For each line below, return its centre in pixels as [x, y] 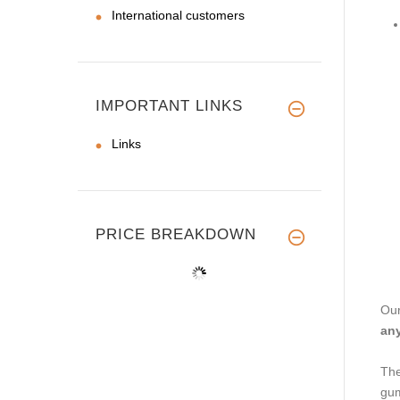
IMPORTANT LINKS [169, 105]
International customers [178, 15]
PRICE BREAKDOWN [176, 234]
